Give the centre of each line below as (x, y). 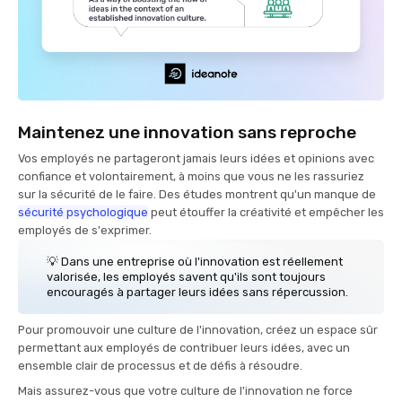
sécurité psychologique (83, 213)
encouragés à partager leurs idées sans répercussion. (197, 293)
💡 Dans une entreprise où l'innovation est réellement (195, 262)
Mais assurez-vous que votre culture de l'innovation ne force (185, 391)
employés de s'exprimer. (86, 231)
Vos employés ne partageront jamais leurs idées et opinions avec (196, 159)
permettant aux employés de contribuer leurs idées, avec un (184, 348)
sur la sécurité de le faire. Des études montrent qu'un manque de (197, 195)
